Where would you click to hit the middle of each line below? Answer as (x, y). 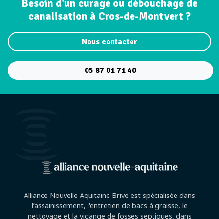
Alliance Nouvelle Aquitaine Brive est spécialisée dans (109, 195)
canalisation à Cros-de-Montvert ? (109, 16)
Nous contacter (109, 42)
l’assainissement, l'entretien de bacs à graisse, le (109, 206)
